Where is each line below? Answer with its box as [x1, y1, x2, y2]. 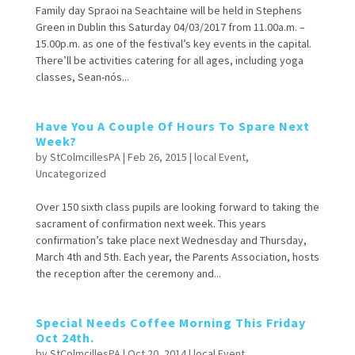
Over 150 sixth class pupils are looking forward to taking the [35, 199, 319, 214]
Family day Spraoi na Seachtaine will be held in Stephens [35, 2, 302, 17]
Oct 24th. [35, 329, 94, 345]
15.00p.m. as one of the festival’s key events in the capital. [35, 36, 311, 51]
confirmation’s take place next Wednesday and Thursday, [35, 232, 307, 247]
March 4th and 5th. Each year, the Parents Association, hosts [35, 249, 319, 264]
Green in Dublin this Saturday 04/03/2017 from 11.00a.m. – [35, 19, 305, 34]
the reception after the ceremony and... [35, 265, 221, 281]
